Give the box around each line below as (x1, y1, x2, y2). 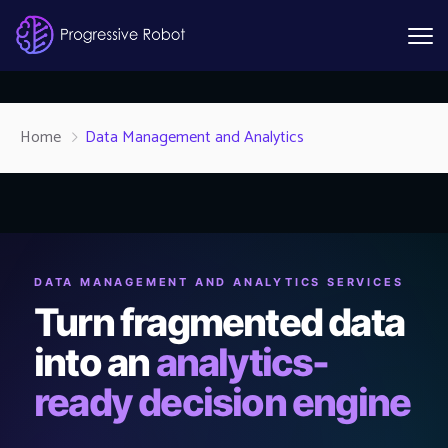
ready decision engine (34, 379, 411, 425)
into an (34, 339, 156, 385)
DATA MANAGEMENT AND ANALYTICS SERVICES (34, 275, 404, 289)
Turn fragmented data (34, 299, 405, 345)
